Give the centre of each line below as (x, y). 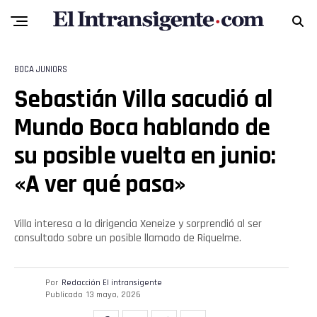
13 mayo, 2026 (114, 295)
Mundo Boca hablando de (142, 128)
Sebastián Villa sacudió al (144, 99)
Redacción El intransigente (112, 283)
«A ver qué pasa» (100, 184)
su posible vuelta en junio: (145, 156)
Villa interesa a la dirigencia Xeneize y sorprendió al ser (138, 224)
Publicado (64, 295)
